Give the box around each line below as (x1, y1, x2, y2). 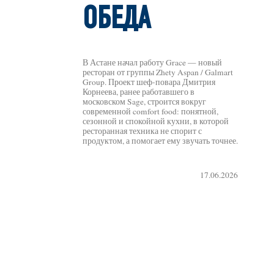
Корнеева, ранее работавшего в (83, 86, 195, 97)
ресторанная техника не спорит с (83, 125, 202, 136)
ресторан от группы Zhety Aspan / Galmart (83, 66, 234, 78)
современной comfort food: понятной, (83, 105, 219, 117)
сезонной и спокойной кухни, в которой (83, 115, 229, 127)
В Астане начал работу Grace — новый (83, 56, 223, 68)
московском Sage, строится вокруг (83, 95, 207, 107)
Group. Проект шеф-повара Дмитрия (83, 76, 216, 87)
